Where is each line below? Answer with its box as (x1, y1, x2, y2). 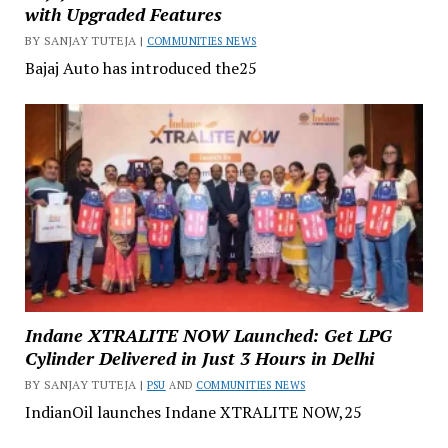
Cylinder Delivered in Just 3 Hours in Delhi (24, 346, 374, 370)
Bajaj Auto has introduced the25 (24, 56, 257, 79)
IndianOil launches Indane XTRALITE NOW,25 (24, 401, 362, 423)
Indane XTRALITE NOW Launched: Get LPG (24, 323, 392, 347)
